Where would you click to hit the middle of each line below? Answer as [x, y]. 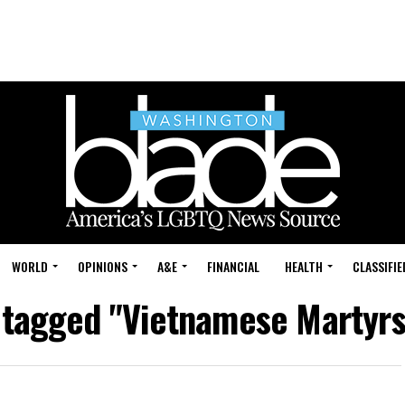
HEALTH [304, 266]
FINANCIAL [233, 266]
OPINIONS [103, 266]
